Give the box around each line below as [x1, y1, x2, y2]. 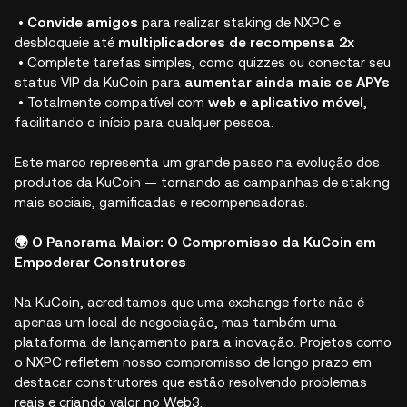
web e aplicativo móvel [208, 94, 363, 110]
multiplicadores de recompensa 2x [118, 34, 354, 50]
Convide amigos [27, 14, 138, 30]
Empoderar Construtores [15, 253, 186, 270]
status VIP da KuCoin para [15, 74, 184, 90]
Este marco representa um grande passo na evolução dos [15, 154, 380, 170]
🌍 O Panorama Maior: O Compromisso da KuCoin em [15, 233, 376, 250]
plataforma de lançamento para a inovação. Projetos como [15, 333, 392, 350]
